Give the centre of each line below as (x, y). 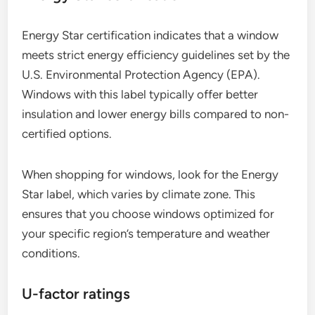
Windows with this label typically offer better (140, 95)
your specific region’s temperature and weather (146, 234)
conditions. (51, 253)
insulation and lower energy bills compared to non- (156, 114)
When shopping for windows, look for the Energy (150, 175)
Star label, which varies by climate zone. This (139, 194)
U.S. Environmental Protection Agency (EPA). (141, 75)
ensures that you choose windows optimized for (148, 214)
